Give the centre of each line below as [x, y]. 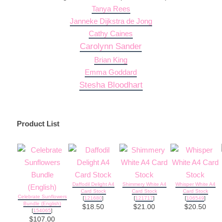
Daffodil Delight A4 [93, 184]
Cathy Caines [111, 33]
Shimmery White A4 [144, 184]
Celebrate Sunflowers [42, 196]
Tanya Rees [111, 8]
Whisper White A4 [195, 184]
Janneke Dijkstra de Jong [111, 21]
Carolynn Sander [111, 46]
